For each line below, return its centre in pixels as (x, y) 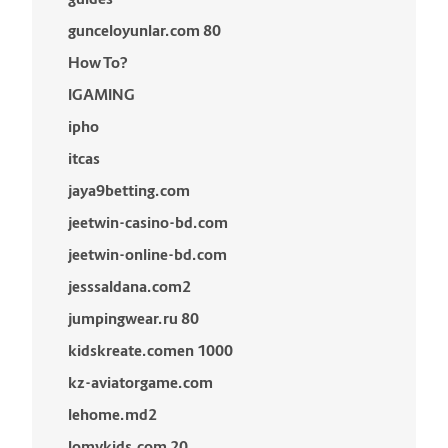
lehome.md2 (112, 414)
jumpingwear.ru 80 (133, 318)
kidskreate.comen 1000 (150, 350)
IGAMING (101, 94)
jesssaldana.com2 (129, 286)
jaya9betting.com (129, 190)
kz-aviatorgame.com (140, 382)
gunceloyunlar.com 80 (144, 30)
